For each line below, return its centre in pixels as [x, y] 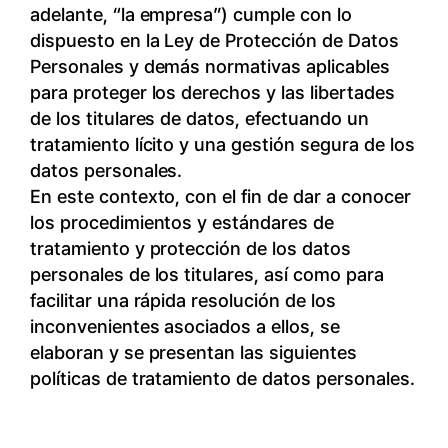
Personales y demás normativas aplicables [209, 66]
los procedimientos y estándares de [182, 222]
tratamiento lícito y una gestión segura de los [222, 144]
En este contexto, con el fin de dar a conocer [220, 196]
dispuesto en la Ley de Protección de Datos [214, 40]
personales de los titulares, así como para [206, 274]
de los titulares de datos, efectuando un [199, 118]
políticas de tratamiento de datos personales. [222, 378]
